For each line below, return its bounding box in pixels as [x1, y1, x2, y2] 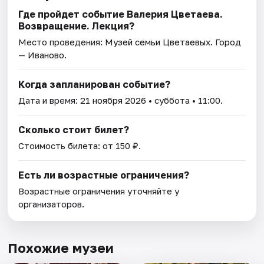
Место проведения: [18, 37, 105, 48]
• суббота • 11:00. [146, 95, 223, 106]
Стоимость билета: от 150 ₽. [18, 140, 141, 151]
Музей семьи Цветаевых [105, 37, 211, 48]
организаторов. [18, 199, 85, 210]
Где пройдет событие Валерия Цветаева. [18, 8, 223, 21]
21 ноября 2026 [80, 95, 147, 106]
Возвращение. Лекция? [18, 20, 135, 32]
